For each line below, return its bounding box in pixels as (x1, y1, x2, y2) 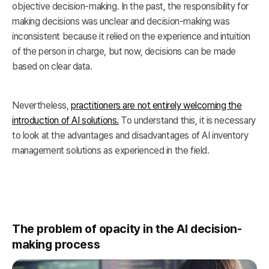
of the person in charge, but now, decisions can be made (12, 46, 236, 58)
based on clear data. (12, 61, 92, 73)
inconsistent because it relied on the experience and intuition (12, 31, 250, 43)
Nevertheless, (12, 100, 71, 112)
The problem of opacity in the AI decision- (12, 222, 242, 237)
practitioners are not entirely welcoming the (71, 100, 242, 112)
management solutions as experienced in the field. (12, 145, 210, 157)
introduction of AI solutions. (12, 115, 119, 127)
